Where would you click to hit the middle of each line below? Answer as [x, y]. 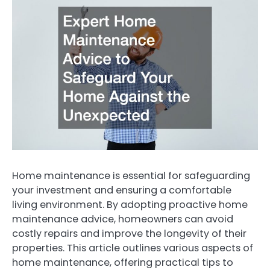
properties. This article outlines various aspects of [133, 248]
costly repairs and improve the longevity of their [129, 233]
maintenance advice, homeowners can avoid [123, 219]
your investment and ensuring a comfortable [122, 190]
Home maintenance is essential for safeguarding [131, 175]
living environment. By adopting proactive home [130, 204]
